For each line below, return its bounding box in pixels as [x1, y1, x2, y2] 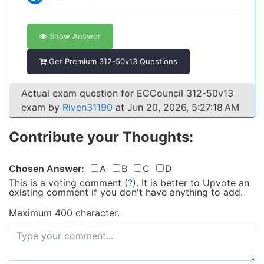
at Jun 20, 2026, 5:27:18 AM [113, 101, 239, 113]
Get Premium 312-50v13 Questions [47, 57, 177, 66]
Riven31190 [62, 101, 113, 113]
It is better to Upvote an [141, 177, 249, 189]
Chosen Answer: [9, 163, 84, 174]
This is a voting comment [9, 177, 121, 189]
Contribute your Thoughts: [9, 128, 193, 146]
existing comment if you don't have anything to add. [9, 186, 243, 198]
